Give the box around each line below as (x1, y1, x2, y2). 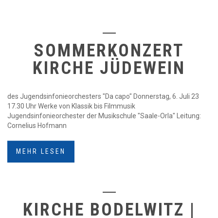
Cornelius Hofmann (7, 122, 67, 129)
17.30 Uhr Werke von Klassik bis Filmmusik (7, 102, 135, 110)
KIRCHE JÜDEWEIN (33, 58, 185, 78)
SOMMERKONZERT (34, 40, 184, 61)
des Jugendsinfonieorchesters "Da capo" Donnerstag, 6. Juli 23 (7, 92, 199, 100)
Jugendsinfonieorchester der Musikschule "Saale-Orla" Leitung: (7, 112, 201, 120)
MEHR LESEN (16, 147, 66, 155)
